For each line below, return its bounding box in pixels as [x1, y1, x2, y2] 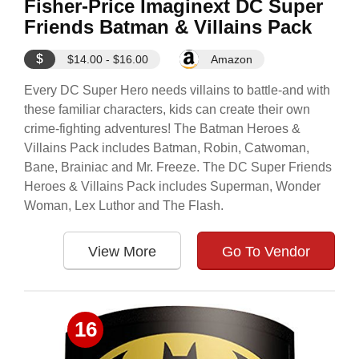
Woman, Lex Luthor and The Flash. [24, 199, 224, 212]
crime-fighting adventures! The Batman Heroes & [24, 122, 301, 135]
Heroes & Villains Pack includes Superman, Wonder [24, 179, 321, 193]
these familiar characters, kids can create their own [24, 103, 310, 116]
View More [88, 244, 156, 260]
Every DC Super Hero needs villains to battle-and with [24, 83, 330, 97]
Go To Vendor [222, 244, 310, 260]
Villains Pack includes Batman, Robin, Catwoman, [24, 141, 309, 155]
